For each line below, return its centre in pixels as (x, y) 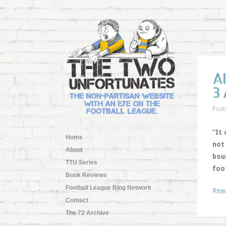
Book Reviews (86, 175)
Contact (77, 200)
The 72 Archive (87, 213)
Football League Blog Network (108, 187)
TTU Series (81, 162)
